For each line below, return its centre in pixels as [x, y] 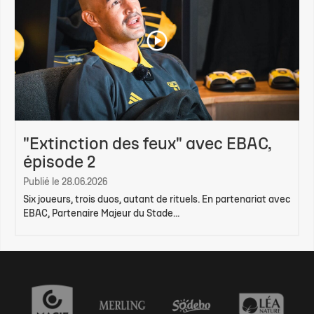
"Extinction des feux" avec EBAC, [148, 145]
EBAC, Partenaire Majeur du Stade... [101, 214]
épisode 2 [60, 163]
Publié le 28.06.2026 [65, 183]
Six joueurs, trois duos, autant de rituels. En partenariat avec [157, 200]
